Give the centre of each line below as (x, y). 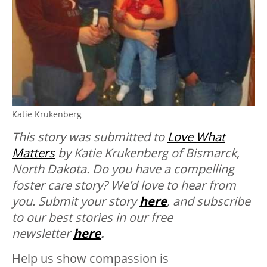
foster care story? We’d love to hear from (124, 185)
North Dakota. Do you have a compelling (123, 169)
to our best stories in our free (92, 218)
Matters (33, 153)
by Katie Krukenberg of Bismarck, (147, 153)
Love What (196, 137)
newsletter (43, 234)
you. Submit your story (76, 201)
